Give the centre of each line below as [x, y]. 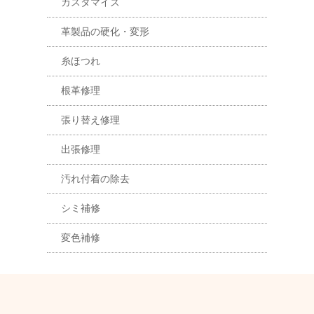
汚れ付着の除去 [96, 179]
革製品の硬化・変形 [105, 32]
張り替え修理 [91, 120]
